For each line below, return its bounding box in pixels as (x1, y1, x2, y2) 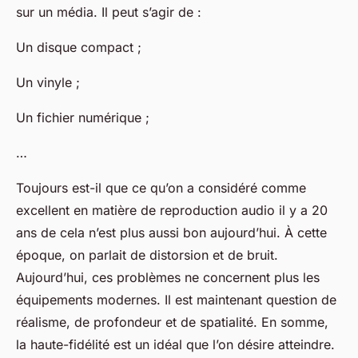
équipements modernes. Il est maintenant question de (16, 292, 336, 308)
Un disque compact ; (16, 39, 141, 56)
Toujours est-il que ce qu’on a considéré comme (16, 180, 306, 197)
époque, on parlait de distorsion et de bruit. (16, 247, 278, 264)
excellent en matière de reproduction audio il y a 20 (16, 202, 328, 219)
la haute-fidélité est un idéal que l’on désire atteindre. (16, 336, 335, 353)
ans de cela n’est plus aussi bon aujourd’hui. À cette (16, 225, 327, 241)
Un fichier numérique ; (16, 109, 149, 126)
